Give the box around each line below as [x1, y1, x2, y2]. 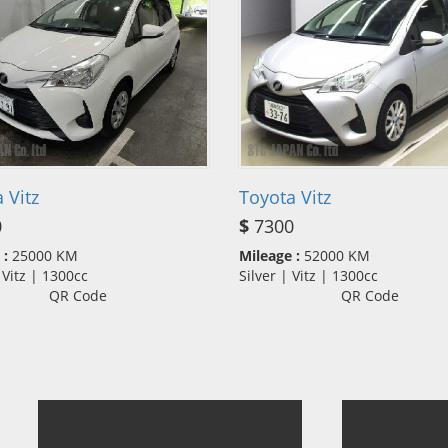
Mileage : [239, 245, 300, 265]
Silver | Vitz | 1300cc [239, 265, 390, 285]
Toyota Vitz [239, 184, 331, 209]
